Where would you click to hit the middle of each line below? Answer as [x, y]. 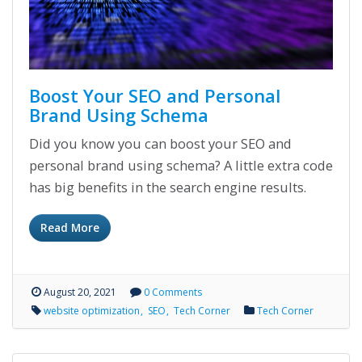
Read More [70, 228]
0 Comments [173, 293]
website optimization [93, 311]
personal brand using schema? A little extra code [181, 166]
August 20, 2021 [79, 293]
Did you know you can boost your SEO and [160, 144]
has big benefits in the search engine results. [168, 187]
